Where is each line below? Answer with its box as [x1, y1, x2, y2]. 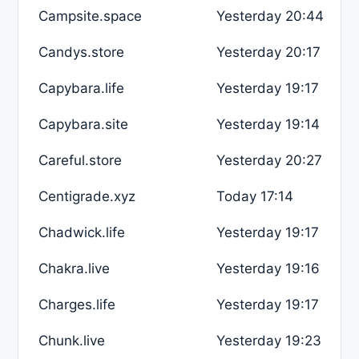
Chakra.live [38, 260, 110, 276]
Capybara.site [38, 115, 128, 132]
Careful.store [38, 151, 122, 168]
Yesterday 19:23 [216, 332, 321, 349]
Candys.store [38, 43, 124, 60]
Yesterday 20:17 [216, 43, 321, 60]
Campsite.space [38, 7, 142, 24]
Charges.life [38, 296, 115, 313]
